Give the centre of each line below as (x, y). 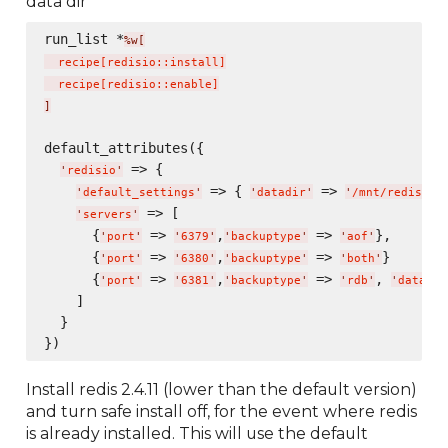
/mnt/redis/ (390, 192)
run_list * (83, 38)
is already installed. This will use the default (197, 433)
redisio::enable (159, 84)
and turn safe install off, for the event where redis (222, 411)
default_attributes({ (123, 147)
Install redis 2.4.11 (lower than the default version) (222, 389)
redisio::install (162, 62)
